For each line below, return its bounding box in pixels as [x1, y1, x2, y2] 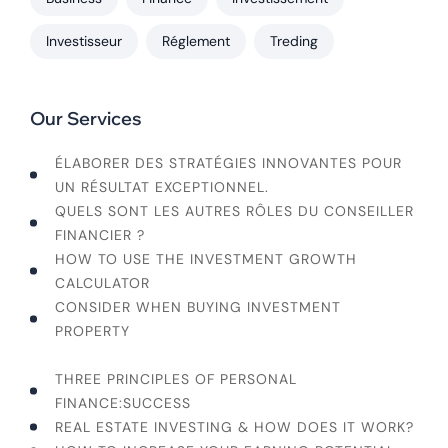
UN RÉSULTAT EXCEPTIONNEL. [55, 178, 269, 197]
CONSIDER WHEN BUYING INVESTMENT [55, 298, 341, 317]
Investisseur [46, 32, 122, 51]
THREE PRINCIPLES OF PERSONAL [55, 370, 297, 389]
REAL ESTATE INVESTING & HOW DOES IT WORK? [55, 418, 414, 437]
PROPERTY [55, 322, 130, 341]
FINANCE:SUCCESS [55, 394, 191, 413]
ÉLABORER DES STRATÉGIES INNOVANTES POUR [55, 154, 402, 173]
